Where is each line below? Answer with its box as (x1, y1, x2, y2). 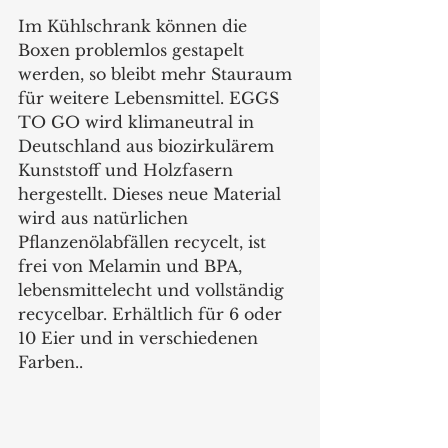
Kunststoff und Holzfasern (18, 160, 238, 181)
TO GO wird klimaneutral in (18, 112, 259, 133)
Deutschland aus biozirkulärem (18, 136, 279, 157)
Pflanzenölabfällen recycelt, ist (18, 232, 271, 253)
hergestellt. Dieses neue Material (18, 184, 286, 205)
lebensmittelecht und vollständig (18, 280, 289, 301)
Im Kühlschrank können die (18, 16, 252, 37)
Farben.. (18, 352, 83, 373)
